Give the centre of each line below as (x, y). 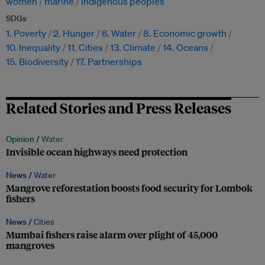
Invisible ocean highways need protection (97, 152)
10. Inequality (33, 48)
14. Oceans (185, 48)
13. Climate (133, 48)
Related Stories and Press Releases (119, 108)
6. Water (119, 33)
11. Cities (85, 48)
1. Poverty (26, 33)
